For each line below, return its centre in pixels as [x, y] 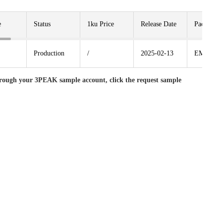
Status [42, 24]
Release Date [159, 24]
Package [206, 24]
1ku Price [101, 24]
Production [49, 53]
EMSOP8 [208, 53]
